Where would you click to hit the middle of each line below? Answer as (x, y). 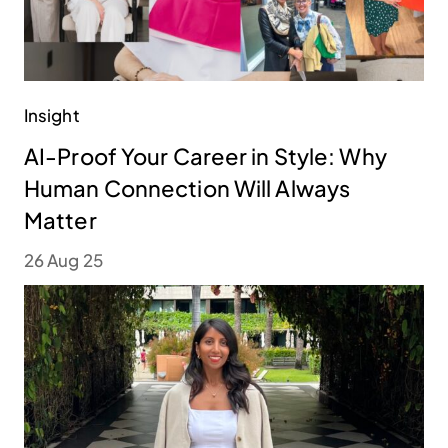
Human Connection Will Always (187, 188)
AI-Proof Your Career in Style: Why (205, 156)
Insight (52, 115)
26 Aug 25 (63, 260)
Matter (60, 220)
